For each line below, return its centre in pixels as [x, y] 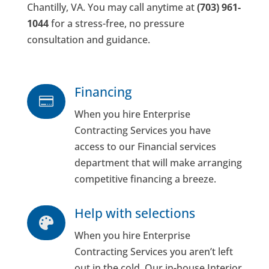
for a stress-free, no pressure [116, 24]
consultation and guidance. [88, 40]
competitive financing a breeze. [145, 179]
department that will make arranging [158, 163]
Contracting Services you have [142, 131]
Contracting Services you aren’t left [153, 252]
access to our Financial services [145, 147]
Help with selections [134, 213]
